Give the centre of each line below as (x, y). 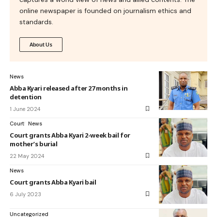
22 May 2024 (27, 156)
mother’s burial (34, 144)
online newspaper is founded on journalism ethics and (105, 10)
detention (26, 97)
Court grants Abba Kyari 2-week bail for (70, 135)
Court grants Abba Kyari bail (53, 182)
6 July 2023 (25, 194)
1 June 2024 (25, 109)
